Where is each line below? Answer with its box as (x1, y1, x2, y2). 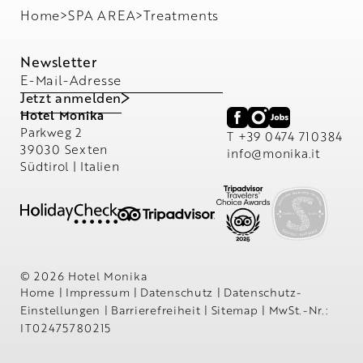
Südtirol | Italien (20, 158, 120, 174)
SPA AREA (68, 6, 136, 24)
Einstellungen (20, 302, 105, 318)
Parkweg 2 (20, 124, 83, 140)
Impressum (65, 284, 134, 301)
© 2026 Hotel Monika (20, 268, 147, 284)
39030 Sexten (20, 141, 108, 157)
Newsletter (20, 52, 97, 71)
